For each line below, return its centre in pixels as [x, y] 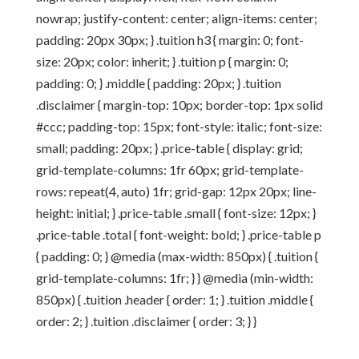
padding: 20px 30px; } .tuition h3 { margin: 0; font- [169, 40]
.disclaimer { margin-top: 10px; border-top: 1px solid [179, 105]
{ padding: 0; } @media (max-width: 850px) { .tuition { [177, 256]
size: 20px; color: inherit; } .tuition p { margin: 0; [162, 61]
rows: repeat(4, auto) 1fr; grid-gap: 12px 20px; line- [176, 191]
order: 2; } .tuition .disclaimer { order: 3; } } [146, 321]
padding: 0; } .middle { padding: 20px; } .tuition [158, 83]
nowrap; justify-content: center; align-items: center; [176, 18]
